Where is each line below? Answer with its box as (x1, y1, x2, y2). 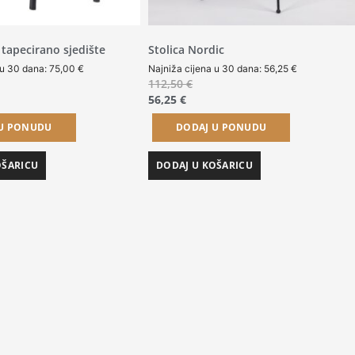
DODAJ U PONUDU (176, 120, 267, 135)
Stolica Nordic (148, 42, 225, 58)
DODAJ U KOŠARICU (156, 158, 253, 173)
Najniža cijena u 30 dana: (148, 63, 265, 75)
